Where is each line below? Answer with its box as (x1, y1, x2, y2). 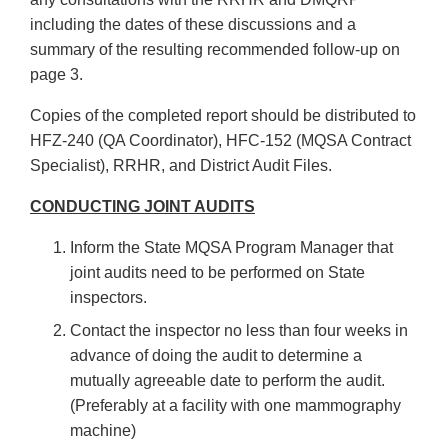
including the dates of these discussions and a (30, 16, 356, 34)
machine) (70, 422, 136, 440)
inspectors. (70, 289, 147, 307)
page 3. (30, 66, 83, 84)
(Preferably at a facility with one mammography (70, 397, 401, 415)
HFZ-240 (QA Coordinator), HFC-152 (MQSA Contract (30, 132, 411, 150)
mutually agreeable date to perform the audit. (70, 372, 385, 390)
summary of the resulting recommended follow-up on (30, 41, 400, 59)
